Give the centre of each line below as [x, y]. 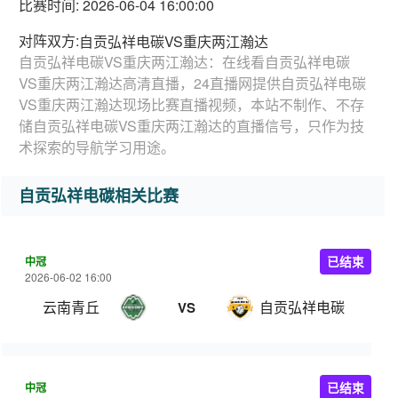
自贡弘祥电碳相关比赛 [99, 195]
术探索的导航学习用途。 [97, 147]
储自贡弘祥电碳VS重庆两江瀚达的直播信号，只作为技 [191, 126]
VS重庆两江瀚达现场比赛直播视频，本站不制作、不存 [191, 104]
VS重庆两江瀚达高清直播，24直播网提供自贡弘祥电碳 [192, 83]
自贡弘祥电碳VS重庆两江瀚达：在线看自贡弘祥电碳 [184, 62]
